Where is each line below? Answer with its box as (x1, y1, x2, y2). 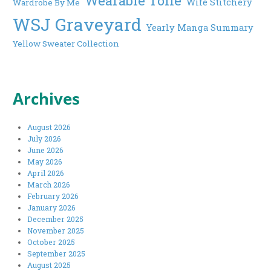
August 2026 (27, 122, 71, 132)
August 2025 (27, 260, 71, 270)
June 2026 (27, 145, 64, 155)
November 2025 (27, 225, 85, 235)
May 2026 (27, 156, 63, 166)
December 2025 (27, 214, 84, 224)
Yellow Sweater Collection (13, 38, 120, 50)
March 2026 (27, 179, 71, 189)
